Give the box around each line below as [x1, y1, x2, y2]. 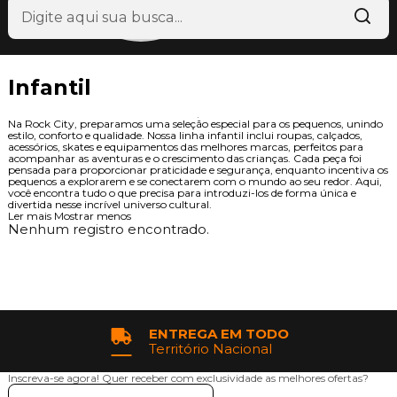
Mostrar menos [53, 209, 131, 222]
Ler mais [7, 209, 51, 222]
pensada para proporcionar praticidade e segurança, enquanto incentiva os [7, 163, 388, 176]
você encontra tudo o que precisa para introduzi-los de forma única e [7, 186, 356, 199]
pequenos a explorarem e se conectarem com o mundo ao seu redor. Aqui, [7, 175, 382, 188]
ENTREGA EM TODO [149, 325, 290, 342]
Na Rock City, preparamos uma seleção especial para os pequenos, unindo [7, 117, 383, 130]
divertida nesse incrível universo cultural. [7, 198, 214, 211]
